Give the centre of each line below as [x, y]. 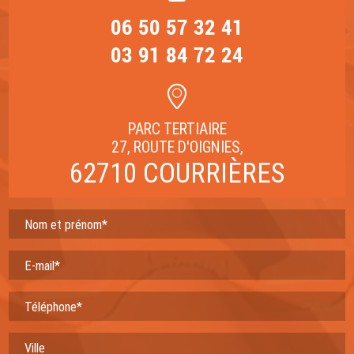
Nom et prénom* [66, 225]
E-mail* [43, 266]
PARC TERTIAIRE [177, 130]
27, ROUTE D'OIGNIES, [177, 148]
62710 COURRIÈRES [177, 173]
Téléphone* [54, 307]
